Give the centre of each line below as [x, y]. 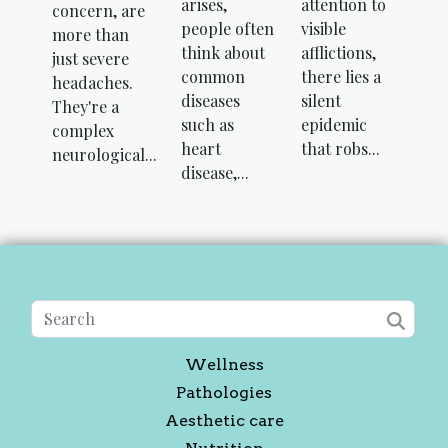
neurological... [104, 154]
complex [83, 130]
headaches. [92, 82]
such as [207, 125]
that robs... [340, 149]
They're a [85, 106]
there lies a [340, 77]
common [213, 77]
